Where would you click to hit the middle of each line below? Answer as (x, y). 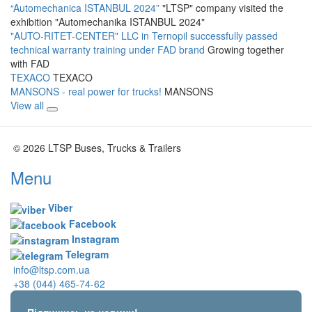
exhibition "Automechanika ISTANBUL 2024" (108, 22)
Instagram (94, 239)
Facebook (91, 223)
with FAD (30, 64)
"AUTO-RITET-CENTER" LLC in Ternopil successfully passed (144, 36)
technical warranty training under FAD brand (109, 50)
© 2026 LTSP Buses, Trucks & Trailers (97, 148)
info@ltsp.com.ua (52, 270)
